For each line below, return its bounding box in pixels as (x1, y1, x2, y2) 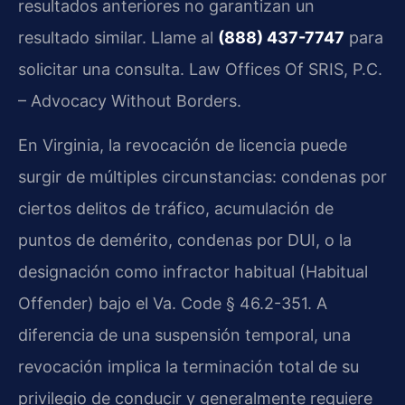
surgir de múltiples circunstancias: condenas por (18, 167, 387, 187)
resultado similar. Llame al (18, 27, 218, 47)
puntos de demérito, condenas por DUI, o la (18, 231, 352, 250)
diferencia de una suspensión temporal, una (18, 325, 351, 345)
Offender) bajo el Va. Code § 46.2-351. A (18, 294, 327, 314)
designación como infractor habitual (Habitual (18, 262, 368, 282)
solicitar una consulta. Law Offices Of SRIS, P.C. (18, 59, 382, 79)
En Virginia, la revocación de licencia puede (18, 136, 347, 155)
